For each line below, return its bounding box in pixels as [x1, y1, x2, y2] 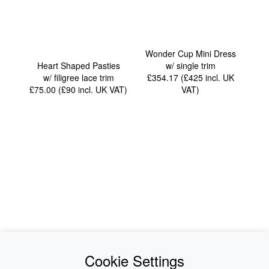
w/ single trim [165, 59, 216, 72]
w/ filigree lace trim [43, 71, 114, 84]
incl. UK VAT [78, 83, 125, 96]
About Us [161, 246, 196, 259]
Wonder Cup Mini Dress [145, 47, 236, 60]
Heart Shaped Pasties [37, 59, 120, 72]
